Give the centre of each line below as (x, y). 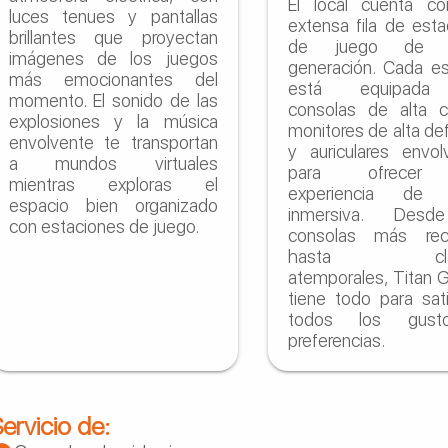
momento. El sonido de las (113, 100)
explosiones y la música (113, 121)
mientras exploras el (113, 184)
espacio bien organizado (113, 205)
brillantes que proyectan (113, 37)
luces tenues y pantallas (113, 16)
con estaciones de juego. (103, 226)
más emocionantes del (113, 79)
